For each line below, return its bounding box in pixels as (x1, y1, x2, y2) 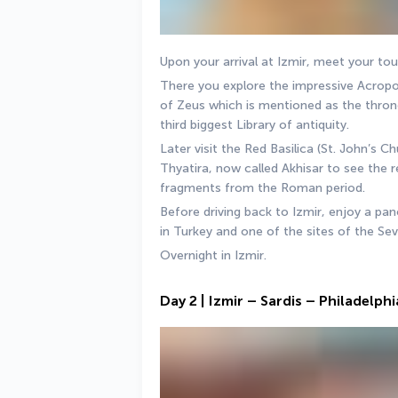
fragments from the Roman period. (160, 180, 369, 195)
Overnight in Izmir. (160, 248, 267, 263)
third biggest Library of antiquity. (160, 117, 353, 132)
